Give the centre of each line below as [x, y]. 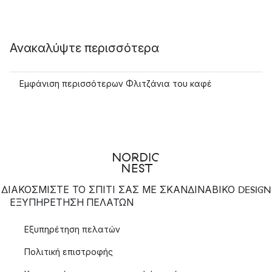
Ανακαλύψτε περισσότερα [84, 48]
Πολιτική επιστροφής [69, 252]
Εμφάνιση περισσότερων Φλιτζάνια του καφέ [116, 83]
